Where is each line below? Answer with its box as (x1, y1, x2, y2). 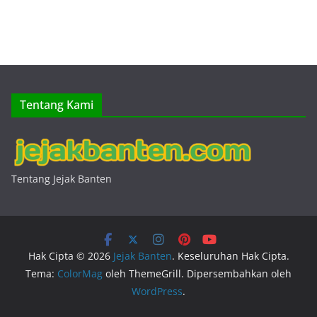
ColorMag (57, 267, 103, 280)
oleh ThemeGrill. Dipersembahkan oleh (103, 267, 292, 280)
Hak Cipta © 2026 (28, 249, 113, 263)
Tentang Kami (20, 97, 93, 113)
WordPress (132, 284, 183, 298)
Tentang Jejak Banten (11, 172, 112, 185)
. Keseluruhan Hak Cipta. (171, 249, 289, 263)
